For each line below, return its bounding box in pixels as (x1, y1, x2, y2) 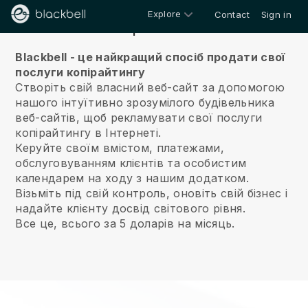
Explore (148, 8, 181, 19)
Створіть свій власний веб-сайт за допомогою (15, 80, 285, 94)
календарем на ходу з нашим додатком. (15, 171, 249, 185)
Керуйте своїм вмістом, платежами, (15, 141, 224, 155)
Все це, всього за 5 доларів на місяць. (15, 217, 235, 230)
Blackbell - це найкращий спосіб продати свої (15, 50, 285, 64)
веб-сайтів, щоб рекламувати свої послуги (15, 111, 263, 124)
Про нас (119, 16, 189, 36)
